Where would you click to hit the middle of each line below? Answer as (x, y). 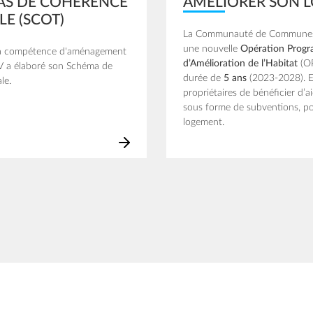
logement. (204, 122)
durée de (202, 78)
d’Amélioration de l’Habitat (242, 63)
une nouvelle (212, 49)
